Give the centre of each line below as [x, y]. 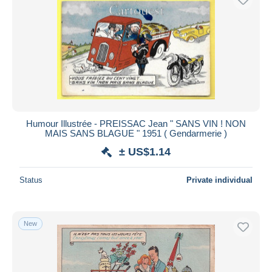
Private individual [219, 180]
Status [31, 180]
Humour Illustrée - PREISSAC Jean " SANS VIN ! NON [136, 123]
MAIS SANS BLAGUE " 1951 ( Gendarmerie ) [136, 133]
